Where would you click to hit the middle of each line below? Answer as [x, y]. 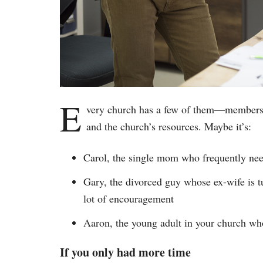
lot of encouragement [129, 198]
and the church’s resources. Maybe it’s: [169, 126]
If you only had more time [125, 252]
